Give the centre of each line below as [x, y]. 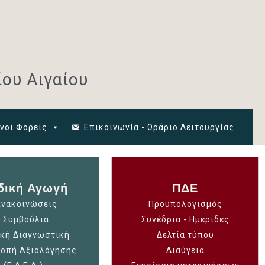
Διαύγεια [185, 250]
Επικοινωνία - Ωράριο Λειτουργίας [159, 127]
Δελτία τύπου [185, 235]
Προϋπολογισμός [185, 204]
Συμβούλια [26, 219]
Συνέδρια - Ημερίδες [185, 219]
